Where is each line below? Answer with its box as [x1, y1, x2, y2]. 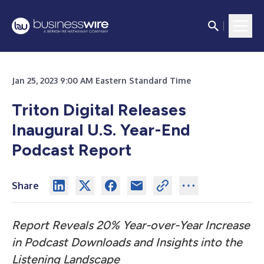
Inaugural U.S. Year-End [12, 120, 190, 140]
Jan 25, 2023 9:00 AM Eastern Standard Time [12, 75, 191, 85]
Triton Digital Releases [12, 100, 186, 120]
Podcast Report [12, 140, 131, 160]
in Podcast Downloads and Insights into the [12, 235, 242, 249]
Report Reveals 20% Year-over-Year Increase [12, 218, 250, 232]
